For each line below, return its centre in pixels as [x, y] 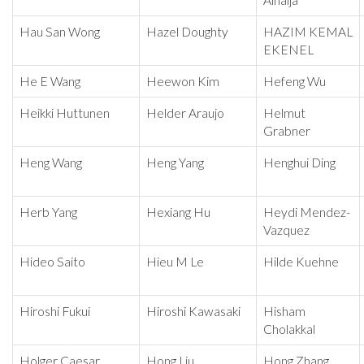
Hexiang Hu [178, 212]
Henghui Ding [299, 163]
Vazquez [286, 230]
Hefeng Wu [295, 82]
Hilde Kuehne [301, 262]
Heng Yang [175, 163]
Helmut [284, 113]
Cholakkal [289, 329]
